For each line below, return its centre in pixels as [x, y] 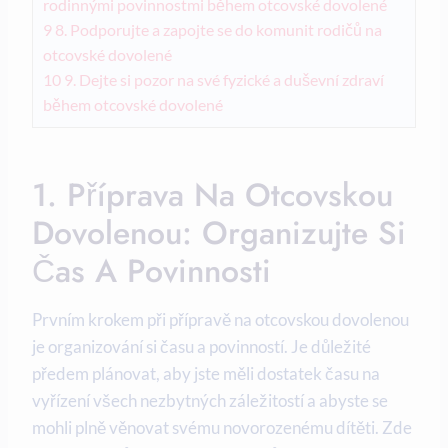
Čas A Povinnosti [151, 271]
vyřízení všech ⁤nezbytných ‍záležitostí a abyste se [210, 401]
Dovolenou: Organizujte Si [219, 233]
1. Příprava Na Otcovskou [212, 195]
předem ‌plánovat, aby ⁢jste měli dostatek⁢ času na [206, 374]
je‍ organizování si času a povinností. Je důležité [201, 347]
